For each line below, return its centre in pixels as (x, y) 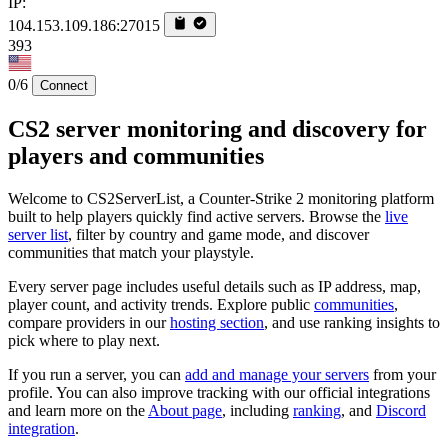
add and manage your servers (277, 374)
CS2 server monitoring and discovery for (217, 128)
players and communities (136, 155)
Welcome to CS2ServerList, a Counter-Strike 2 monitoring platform (221, 198)
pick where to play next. (84, 340)
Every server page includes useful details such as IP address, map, (214, 286)
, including (257, 410)
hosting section (217, 322)
